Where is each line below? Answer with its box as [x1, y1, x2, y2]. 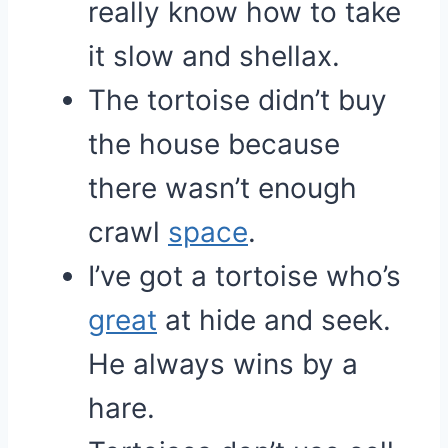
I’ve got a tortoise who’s [88, 259, 401, 293]
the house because [88, 127, 340, 161]
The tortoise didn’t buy [88, 83, 387, 117]
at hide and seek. [157, 303, 391, 337]
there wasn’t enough [88, 171, 357, 205]
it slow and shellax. [88, 39, 340, 73]
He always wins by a [88, 347, 358, 381]
